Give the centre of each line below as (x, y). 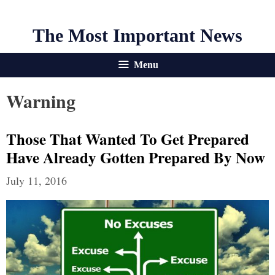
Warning (41, 101)
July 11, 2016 (37, 180)
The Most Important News (137, 35)
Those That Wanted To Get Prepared (128, 139)
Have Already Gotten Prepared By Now (136, 157)
